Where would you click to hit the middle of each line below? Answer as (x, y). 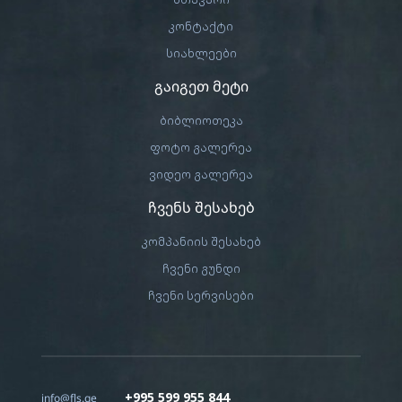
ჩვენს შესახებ (201, 208)
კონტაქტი (201, 26)
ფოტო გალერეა (201, 148)
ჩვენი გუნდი (201, 269)
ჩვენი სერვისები (201, 296)
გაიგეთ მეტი (201, 87)
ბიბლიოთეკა (201, 121)
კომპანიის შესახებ (201, 242)
